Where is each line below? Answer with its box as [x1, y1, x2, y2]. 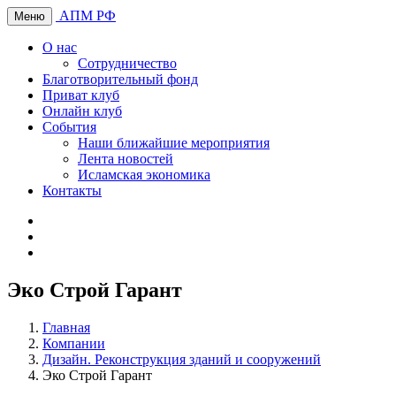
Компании [42, 335, 105, 351]
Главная [42, 319, 90, 335]
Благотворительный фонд [42, 72, 198, 87]
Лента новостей [78, 151, 173, 166]
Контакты [42, 183, 102, 198]
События [42, 119, 96, 134]
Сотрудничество [78, 56, 177, 71]
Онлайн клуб [42, 103, 122, 118]
